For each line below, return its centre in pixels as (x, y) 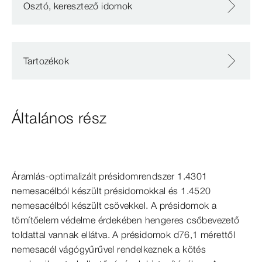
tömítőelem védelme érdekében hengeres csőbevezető (126, 220)
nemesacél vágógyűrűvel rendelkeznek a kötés (109, 249)
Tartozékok (46, 61)
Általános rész (59, 118)
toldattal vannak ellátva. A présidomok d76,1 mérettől (124, 235)
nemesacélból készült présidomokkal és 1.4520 (111, 191)
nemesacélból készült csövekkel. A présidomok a (114, 205)
